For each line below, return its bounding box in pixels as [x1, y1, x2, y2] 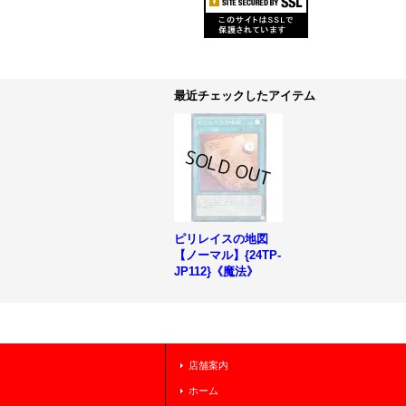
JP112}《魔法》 [174, 264, 258, 278]
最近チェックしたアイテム [174, 88, 315, 102]
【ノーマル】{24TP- [174, 247, 281, 262]
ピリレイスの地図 [174, 231, 268, 246]
